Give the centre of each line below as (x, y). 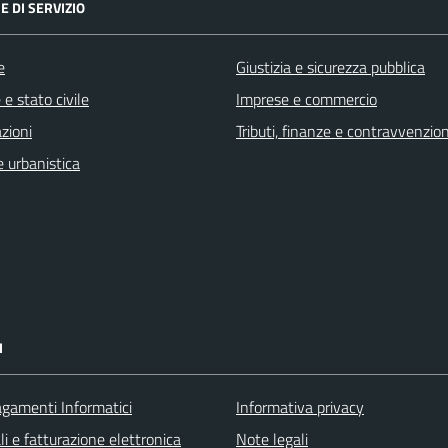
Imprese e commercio (306, 99)
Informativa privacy (300, 407)
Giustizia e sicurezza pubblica (330, 67)
